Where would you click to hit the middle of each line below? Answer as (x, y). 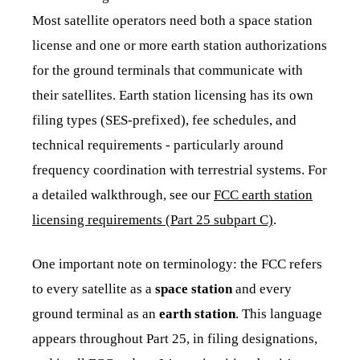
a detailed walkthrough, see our (123, 194)
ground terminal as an (96, 313)
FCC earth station (263, 194)
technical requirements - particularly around (158, 145)
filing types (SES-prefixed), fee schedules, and (164, 120)
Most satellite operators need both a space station (172, 20)
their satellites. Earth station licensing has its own (173, 95)
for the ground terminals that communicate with (168, 70)
